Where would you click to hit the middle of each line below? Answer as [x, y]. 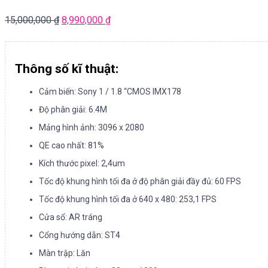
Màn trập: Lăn [65, 253]
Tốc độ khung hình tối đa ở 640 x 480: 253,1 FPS [128, 199]
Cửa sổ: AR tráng [71, 217]
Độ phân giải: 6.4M [73, 109]
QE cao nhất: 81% [71, 145]
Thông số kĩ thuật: [67, 69]
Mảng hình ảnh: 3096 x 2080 [92, 127]
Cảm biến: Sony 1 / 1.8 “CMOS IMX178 [110, 91]
